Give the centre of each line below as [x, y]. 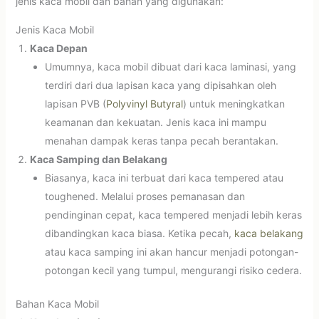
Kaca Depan [58, 48]
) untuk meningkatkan [234, 103]
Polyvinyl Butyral [144, 103]
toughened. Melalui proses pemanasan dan [145, 196]
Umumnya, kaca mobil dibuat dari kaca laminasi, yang [170, 66]
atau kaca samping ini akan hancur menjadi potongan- [171, 251]
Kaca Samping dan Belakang [98, 159]
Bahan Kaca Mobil [57, 303]
